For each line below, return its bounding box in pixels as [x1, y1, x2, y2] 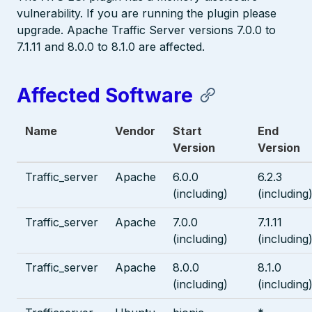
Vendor [115, 124, 155, 139]
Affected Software [17, 84, 193, 108]
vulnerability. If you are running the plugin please [17, 6, 276, 20]
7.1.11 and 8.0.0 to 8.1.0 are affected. [17, 40, 205, 54]
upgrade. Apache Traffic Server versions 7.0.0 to [17, 23, 276, 37]
